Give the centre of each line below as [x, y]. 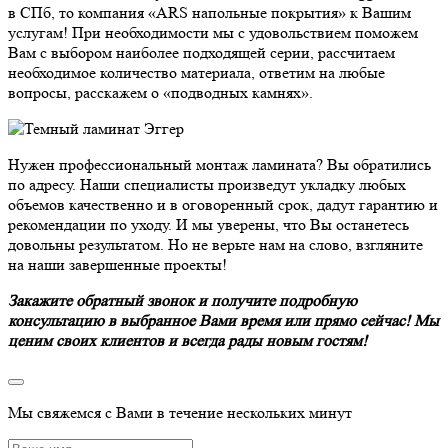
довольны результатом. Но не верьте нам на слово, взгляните [215, 244]
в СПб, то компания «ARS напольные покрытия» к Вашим [209, 12]
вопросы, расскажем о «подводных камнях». [160, 92]
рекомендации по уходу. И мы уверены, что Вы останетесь [208, 224]
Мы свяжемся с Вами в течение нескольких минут [180, 412]
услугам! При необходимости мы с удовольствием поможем [213, 32]
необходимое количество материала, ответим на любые [196, 72]
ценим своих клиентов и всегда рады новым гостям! [187, 340]
